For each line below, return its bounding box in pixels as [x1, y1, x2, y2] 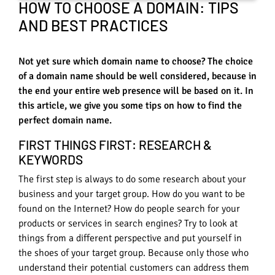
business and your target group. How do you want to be [18, 188, 245, 201]
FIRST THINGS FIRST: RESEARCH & [18, 136, 212, 152]
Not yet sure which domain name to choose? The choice [18, 55, 253, 68]
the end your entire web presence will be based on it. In [18, 84, 254, 97]
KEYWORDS [18, 151, 83, 167]
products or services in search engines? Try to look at [18, 217, 238, 230]
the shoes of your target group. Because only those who [18, 247, 249, 260]
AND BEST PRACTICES [18, 15, 168, 34]
